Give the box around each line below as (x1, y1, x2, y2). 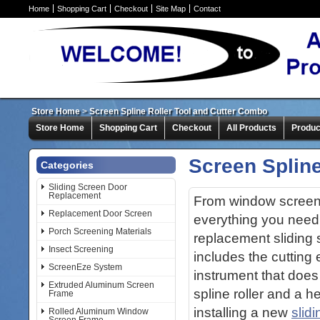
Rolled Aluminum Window (49, 306, 149, 316)
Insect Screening (49, 244, 114, 254)
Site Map (156, 4, 186, 13)
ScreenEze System (49, 262, 122, 272)
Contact (194, 4, 221, 13)
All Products (226, 123, 276, 133)
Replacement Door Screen (49, 209, 152, 219)
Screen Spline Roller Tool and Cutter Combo (89, 106, 267, 116)
